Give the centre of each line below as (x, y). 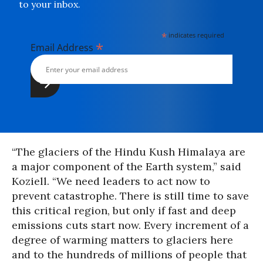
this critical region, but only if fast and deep (124, 210)
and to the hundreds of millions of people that (129, 254)
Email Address (63, 48)
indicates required (196, 35)
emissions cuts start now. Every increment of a (130, 225)
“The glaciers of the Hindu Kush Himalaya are (129, 152)
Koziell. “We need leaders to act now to (111, 181)
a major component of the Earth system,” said (127, 166)
